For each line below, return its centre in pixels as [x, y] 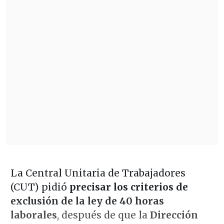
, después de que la [103, 215]
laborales [33, 215]
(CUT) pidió [38, 187]
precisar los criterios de [127, 187]
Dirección [174, 215]
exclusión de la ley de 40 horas [87, 201]
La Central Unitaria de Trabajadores [98, 173]
